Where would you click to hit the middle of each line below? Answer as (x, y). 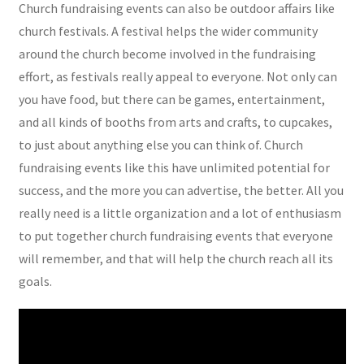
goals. (35, 281)
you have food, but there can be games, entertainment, (171, 99)
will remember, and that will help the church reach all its (175, 258)
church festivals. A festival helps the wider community (168, 30)
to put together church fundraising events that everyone (175, 235)
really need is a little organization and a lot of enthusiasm (180, 212)
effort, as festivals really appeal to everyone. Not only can (178, 76)
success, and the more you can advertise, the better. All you (181, 190)
